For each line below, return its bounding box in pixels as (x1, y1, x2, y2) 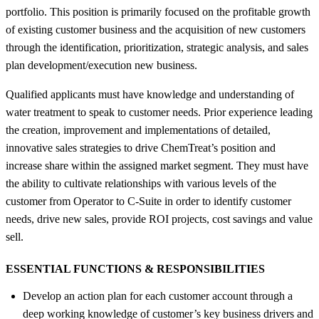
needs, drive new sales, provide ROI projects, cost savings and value (6, 212, 313, 225)
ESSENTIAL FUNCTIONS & (6, 262, 154, 275)
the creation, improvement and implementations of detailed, (6, 123, 271, 136)
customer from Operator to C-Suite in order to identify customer (6, 194, 291, 207)
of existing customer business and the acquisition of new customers (6, 23, 305, 36)
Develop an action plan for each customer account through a (23, 289, 293, 302)
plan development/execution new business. (6, 58, 197, 71)
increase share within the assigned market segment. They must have (6, 159, 308, 172)
